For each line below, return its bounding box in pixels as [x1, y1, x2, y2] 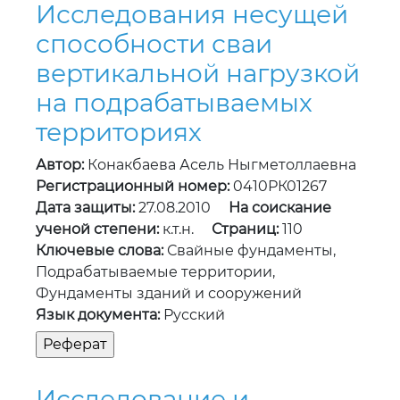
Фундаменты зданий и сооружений [36, 285, 302, 303]
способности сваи [36, 29, 272, 60]
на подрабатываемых [36, 87, 312, 119]
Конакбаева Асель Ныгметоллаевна [84, 156, 356, 174]
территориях [36, 117, 202, 148]
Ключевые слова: [36, 242, 163, 260]
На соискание [229, 199, 331, 217]
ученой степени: [36, 221, 159, 238]
